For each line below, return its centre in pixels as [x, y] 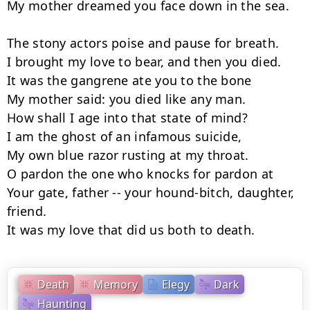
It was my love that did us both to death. [131, 230]
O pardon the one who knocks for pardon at [140, 174]
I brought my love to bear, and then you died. [144, 62]
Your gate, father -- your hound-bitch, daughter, [151, 192]
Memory [116, 284]
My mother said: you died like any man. [127, 99]
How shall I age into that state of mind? [127, 118]
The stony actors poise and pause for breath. [143, 43]
